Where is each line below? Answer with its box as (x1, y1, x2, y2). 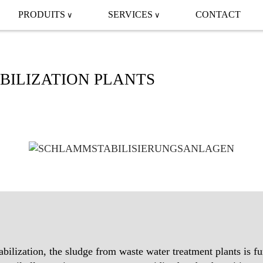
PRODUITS (18, 9, 65, 20)
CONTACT (195, 9, 241, 20)
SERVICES (108, 9, 153, 20)
